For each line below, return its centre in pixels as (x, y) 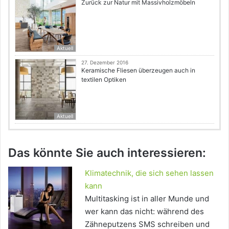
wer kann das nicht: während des (144, 212)
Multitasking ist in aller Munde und (147, 199)
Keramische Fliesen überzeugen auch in (138, 70)
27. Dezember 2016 (105, 62)
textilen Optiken (104, 79)
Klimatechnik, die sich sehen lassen (149, 173)
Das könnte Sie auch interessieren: (107, 153)
